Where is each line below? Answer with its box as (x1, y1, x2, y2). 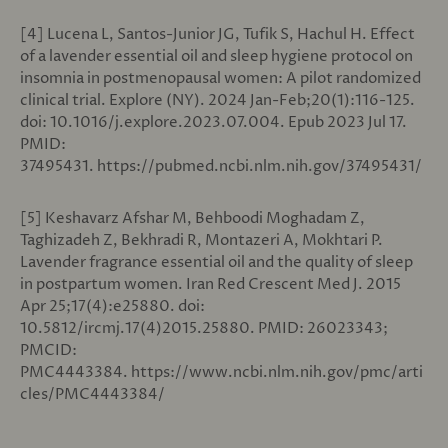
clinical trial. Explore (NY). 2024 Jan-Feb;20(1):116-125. (20, 89, 415, 111)
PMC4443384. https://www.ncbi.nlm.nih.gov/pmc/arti (20, 361, 423, 383)
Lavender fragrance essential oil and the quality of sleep (20, 251, 413, 273)
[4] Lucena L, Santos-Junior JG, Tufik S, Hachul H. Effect (20, 23, 415, 45)
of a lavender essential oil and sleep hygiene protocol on (20, 45, 413, 67)
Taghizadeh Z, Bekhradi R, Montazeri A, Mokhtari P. (20, 229, 383, 251)
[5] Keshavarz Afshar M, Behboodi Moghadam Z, (20, 207, 365, 229)
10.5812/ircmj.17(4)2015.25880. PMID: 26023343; (20, 317, 388, 339)
